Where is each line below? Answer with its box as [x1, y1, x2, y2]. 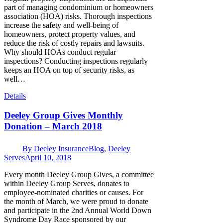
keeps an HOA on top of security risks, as [4, 66, 134, 75]
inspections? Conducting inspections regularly [4, 57, 148, 66]
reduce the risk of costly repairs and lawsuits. [4, 39, 144, 48]
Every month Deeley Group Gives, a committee [4, 170, 154, 179]
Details [4, 92, 26, 101]
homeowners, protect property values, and [4, 30, 135, 39]
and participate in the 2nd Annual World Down [4, 206, 151, 215]
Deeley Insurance [34, 144, 89, 153]
